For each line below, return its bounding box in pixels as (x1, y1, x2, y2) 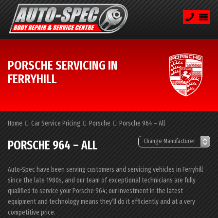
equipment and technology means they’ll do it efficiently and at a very (8, 198, 195, 206)
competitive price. (8, 208, 55, 217)
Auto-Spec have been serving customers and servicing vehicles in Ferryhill (8, 165, 203, 174)
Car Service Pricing (31, 119, 80, 127)
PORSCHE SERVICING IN (8, 58, 118, 73)
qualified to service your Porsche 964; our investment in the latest (8, 187, 183, 195)
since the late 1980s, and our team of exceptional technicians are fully (8, 176, 196, 184)
